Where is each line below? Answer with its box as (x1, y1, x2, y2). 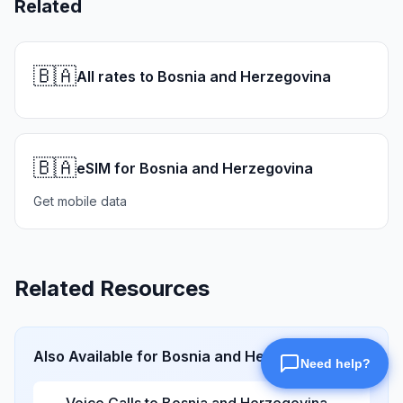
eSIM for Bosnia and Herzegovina (76, 159, 313, 177)
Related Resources (14, 275, 210, 301)
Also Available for (33, 347, 162, 365)
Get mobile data (33, 193, 127, 209)
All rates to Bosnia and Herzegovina (76, 67, 331, 85)
